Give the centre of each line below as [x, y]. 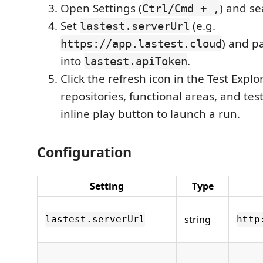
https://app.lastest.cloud [141, 43]
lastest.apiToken [136, 61]
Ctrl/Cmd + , [181, 8]
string [198, 220]
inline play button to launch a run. [150, 114]
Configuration [84, 152]
